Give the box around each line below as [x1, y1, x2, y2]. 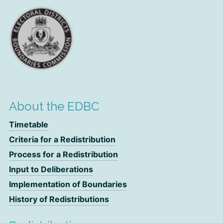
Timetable [9, 119, 48, 129]
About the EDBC [9, 99, 99, 113]
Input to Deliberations [9, 164, 93, 174]
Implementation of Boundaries [9, 179, 127, 189]
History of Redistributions [9, 194, 109, 204]
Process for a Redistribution [9, 149, 118, 159]
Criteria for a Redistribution [9, 134, 115, 144]
